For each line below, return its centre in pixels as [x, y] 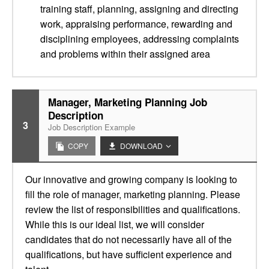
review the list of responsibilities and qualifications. [133, 209]
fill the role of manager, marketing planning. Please [133, 194]
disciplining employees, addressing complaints [140, 39]
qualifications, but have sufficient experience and [128, 254]
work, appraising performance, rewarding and [136, 24]
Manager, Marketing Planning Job [128, 102]
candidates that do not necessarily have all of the [128, 239]
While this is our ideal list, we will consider [115, 224]
